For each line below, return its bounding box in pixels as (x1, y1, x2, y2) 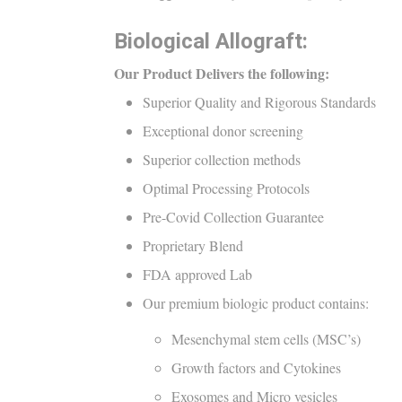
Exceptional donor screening (143, 120, 303, 140)
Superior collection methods (143, 149, 301, 169)
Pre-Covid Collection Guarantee (143, 206, 324, 226)
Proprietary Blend (143, 235, 243, 255)
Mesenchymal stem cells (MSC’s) (171, 328, 361, 348)
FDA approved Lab (143, 264, 252, 284)
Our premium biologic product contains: (143, 293, 369, 312)
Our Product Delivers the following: (114, 62, 329, 83)
